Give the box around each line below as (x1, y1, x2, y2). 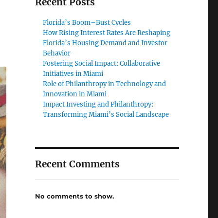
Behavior (43, 49, 71, 57)
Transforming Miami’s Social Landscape (43, 110, 169, 119)
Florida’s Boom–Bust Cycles (43, 18, 131, 27)
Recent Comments (35, 158, 120, 170)
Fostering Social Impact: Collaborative (43, 59, 161, 68)
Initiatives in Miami (43, 70, 104, 78)
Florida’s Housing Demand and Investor (43, 39, 168, 47)
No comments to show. (35, 192, 114, 200)
